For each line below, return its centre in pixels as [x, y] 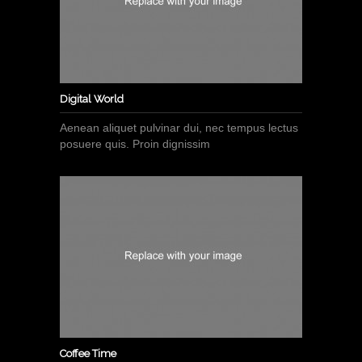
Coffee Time [88, 354]
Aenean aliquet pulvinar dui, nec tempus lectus [179, 128]
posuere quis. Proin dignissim [135, 144]
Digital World [92, 99]
